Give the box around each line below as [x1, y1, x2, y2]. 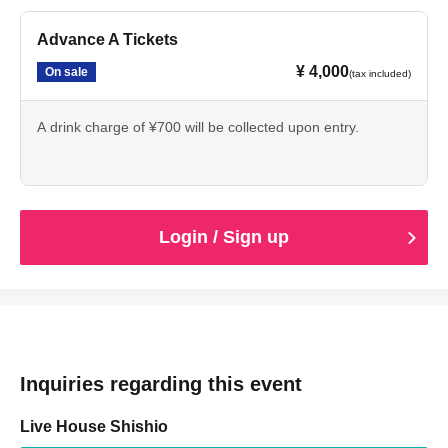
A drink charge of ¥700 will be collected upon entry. [37, 119, 359, 135]
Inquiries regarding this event [20, 373, 302, 395]
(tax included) [349, 68, 411, 79]
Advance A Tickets [37, 31, 178, 48]
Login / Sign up [159, 227, 289, 247]
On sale [45, 65, 88, 79]
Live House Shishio [20, 418, 168, 435]
